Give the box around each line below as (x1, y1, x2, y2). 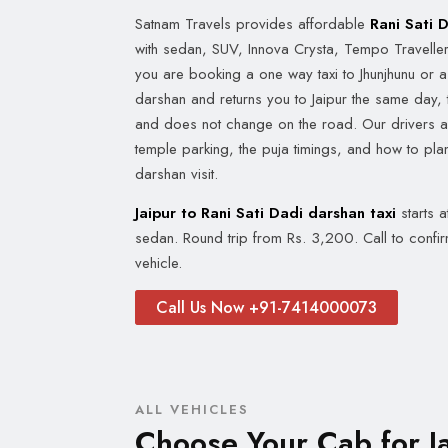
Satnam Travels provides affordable (135, 13, 370, 35)
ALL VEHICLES (135, 400, 249, 419)
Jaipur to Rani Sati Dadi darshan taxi (135, 202, 396, 224)
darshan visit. (135, 163, 218, 185)
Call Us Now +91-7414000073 (156, 296, 377, 319)
